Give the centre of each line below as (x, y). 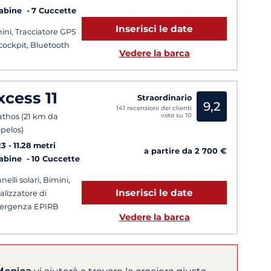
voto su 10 (176, 115)
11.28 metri (34, 145)
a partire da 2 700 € (185, 151)
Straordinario (165, 97)
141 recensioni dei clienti (154, 108)
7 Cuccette (54, 11)
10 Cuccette (56, 158)
